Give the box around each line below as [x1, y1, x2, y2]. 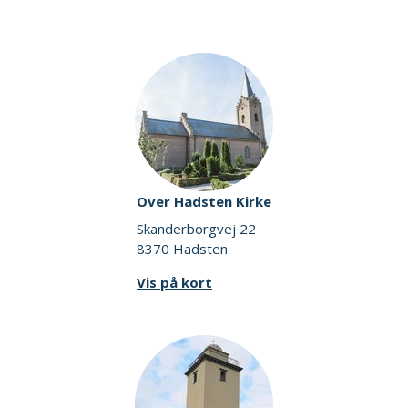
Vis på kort [137, 272, 212, 291]
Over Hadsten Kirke [137, 192, 271, 211]
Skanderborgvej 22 [137, 219, 256, 238]
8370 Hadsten [137, 239, 228, 258]
